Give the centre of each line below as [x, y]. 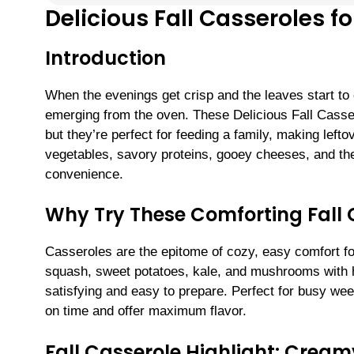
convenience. [84, 174]
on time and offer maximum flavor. [146, 311]
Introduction [105, 58]
